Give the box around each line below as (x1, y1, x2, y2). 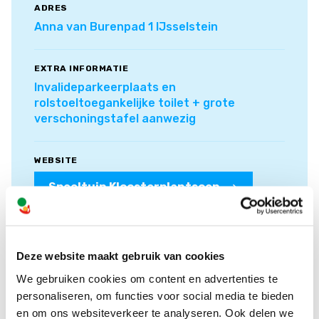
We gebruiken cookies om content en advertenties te (16, 272, 278, 284)
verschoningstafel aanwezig (34, 111, 196, 125)
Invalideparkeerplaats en (34, 80, 176, 94)
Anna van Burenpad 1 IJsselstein (34, 19, 218, 33)
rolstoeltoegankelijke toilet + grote (34, 95, 235, 110)
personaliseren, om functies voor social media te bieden (16, 289, 294, 301)
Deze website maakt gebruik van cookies (16, 249, 225, 262)
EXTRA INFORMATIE (34, 63, 128, 73)
